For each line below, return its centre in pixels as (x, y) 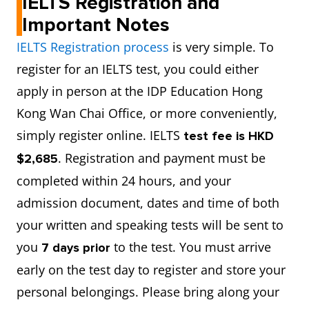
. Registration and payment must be (162, 158)
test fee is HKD (229, 136)
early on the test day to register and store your (151, 270)
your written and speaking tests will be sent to (150, 225)
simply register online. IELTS (100, 135)
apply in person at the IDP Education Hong (140, 91)
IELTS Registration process (94, 47)
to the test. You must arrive (191, 247)
